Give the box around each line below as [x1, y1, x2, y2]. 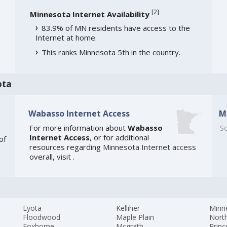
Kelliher [116, 203, 140, 213]
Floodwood [23, 212, 61, 222]
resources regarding [29, 142, 103, 153]
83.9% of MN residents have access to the [41, 23, 190, 33]
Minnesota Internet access [102, 142, 196, 153]
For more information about [29, 123, 128, 133]
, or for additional [89, 132, 149, 143]
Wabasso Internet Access [28, 107, 130, 119]
